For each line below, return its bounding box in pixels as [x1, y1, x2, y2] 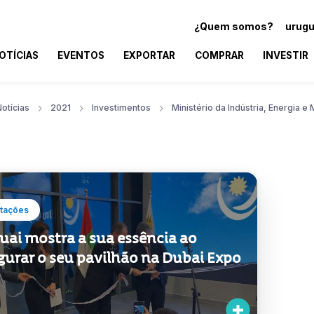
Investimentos [92, 102, 151, 113]
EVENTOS [57, 49, 105, 61]
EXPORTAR [123, 49, 176, 61]
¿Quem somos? [194, 20, 273, 32]
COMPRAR [194, 49, 244, 61]
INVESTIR [262, 49, 308, 61]
